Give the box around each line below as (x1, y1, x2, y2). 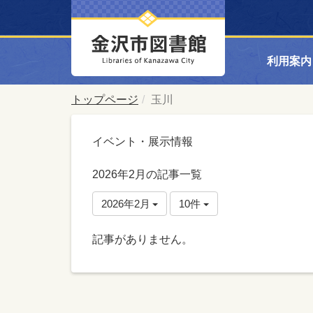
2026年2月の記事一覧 (92, 168, 202, 180)
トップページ (71, 94, 138, 105)
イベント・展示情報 (92, 136, 193, 147)
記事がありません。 (92, 233, 193, 245)
